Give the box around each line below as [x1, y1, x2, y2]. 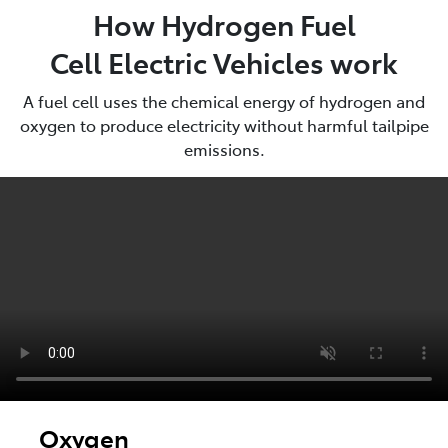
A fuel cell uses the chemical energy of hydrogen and [23, 89, 425, 112]
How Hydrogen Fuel [92, 3, 356, 43]
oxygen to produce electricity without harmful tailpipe [19, 113, 429, 136]
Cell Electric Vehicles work [50, 41, 398, 81]
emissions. [183, 137, 265, 160]
